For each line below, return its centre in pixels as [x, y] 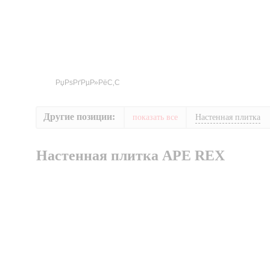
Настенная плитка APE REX [130, 155]
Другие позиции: [79, 117]
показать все [155, 117]
